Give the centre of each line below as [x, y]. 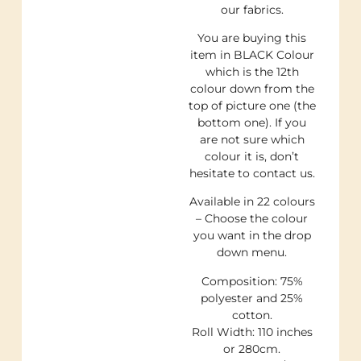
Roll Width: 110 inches [252, 332]
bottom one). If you [252, 122]
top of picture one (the [252, 106]
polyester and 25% [252, 298]
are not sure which [252, 139]
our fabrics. [252, 9]
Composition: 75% [252, 281]
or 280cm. [252, 349]
